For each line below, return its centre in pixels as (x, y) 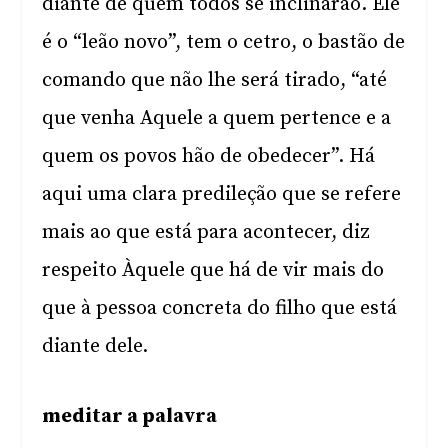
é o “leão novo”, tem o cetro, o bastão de (224, 42)
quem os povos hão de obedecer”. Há (209, 156)
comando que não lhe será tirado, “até (215, 80)
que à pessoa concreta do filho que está (220, 308)
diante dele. (95, 346)
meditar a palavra (130, 416)
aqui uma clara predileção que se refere (222, 194)
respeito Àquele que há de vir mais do (213, 270)
